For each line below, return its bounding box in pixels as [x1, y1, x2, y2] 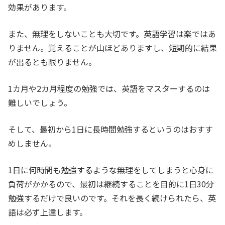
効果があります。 [8, 1, 71, 14]
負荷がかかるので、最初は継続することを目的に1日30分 [8, 178, 214, 190]
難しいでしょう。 [8, 96, 72, 109]
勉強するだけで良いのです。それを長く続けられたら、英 [8, 192, 216, 204]
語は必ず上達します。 [8, 206, 87, 218]
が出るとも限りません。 [8, 56, 96, 68]
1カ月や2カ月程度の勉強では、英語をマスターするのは [8, 82, 210, 95]
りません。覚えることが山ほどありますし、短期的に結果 [8, 42, 217, 54]
